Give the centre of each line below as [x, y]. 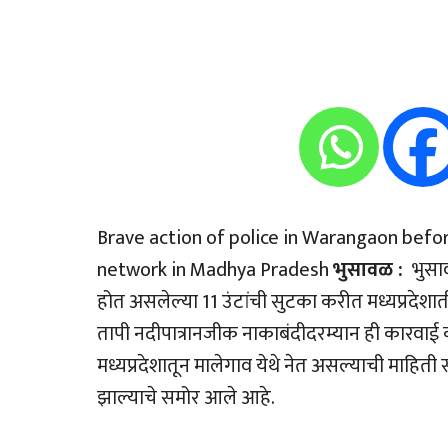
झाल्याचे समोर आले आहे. [186, 398]
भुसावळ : [370, 270]
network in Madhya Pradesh [215, 270]
